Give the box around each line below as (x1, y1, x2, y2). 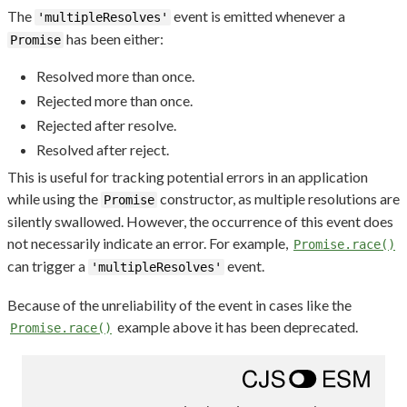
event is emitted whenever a (171, 6, 345, 25)
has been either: (64, 29, 164, 47)
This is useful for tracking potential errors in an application (7, 168, 368, 186)
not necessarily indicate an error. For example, (7, 234, 291, 253)
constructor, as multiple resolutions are (157, 190, 400, 208)
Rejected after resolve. (36, 115, 176, 134)
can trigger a (7, 257, 88, 275)
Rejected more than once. (36, 91, 193, 109)
